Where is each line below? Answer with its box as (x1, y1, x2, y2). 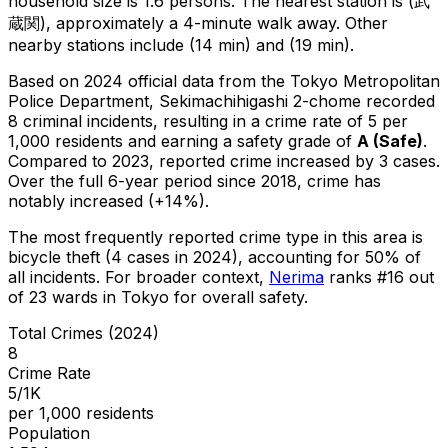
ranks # (329, 266, 387, 287)
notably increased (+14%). (8, 190, 209, 211)
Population (8, 422, 90, 443)
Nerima (269, 266, 324, 287)
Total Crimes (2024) (8, 322, 159, 343)
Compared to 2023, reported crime (8, 150, 277, 171)
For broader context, (105, 266, 264, 287)
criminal (18, 110, 82, 131)
